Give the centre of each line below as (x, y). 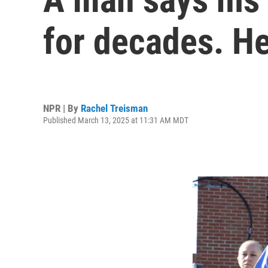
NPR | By (62, 108)
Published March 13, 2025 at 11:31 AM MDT (116, 120)
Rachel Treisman (114, 108)
